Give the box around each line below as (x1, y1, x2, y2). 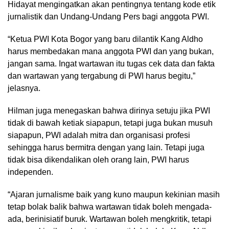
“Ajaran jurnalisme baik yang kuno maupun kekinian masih (8, 190, 220, 199)
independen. (8, 167, 53, 176)
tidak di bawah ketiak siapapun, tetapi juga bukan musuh (8, 118, 213, 127)
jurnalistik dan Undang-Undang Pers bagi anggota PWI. (8, 12, 209, 21)
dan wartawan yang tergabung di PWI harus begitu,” (8, 71, 195, 80)
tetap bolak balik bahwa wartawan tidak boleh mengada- (8, 202, 212, 211)
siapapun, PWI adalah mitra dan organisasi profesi (8, 130, 190, 140)
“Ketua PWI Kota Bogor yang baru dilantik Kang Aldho (8, 34, 203, 43)
